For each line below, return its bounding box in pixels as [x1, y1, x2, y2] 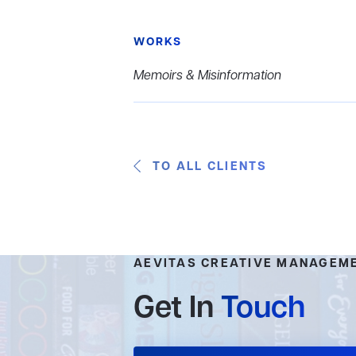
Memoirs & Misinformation [133, 68, 281, 85]
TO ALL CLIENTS [153, 159, 268, 175]
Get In [133, 288, 221, 330]
